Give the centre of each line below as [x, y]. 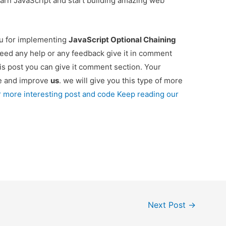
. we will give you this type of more [121, 80]
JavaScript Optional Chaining [123, 39]
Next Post [168, 205]
